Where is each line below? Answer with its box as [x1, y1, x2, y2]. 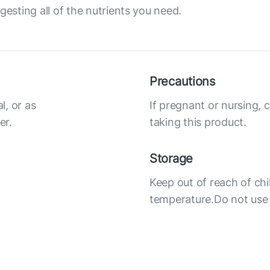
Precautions [149, 74, 215, 89]
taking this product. [149, 115, 246, 128]
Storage [149, 151, 193, 166]
